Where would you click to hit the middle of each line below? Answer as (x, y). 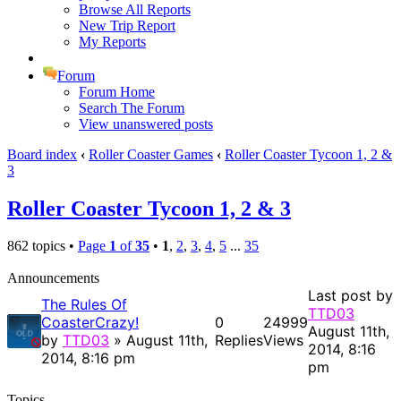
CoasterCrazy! (90, 323)
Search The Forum (132, 107)
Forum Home (117, 91)
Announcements (53, 278)
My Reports (112, 41)
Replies (239, 341)
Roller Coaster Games (151, 154)
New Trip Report (127, 25)
